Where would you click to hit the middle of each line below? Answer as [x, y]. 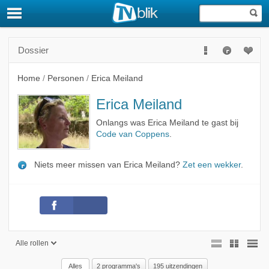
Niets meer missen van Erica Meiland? [107, 165]
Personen [65, 78]
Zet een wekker [211, 165]
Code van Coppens [132, 134]
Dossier [33, 50]
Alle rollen [32, 243]
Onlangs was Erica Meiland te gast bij [167, 123]
